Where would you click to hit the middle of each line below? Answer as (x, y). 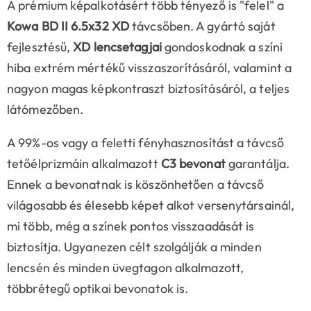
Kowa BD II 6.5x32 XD (68, 26)
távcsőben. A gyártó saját (202, 26)
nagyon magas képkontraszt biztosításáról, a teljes (149, 89)
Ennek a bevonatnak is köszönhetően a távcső (136, 185)
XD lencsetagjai (119, 47)
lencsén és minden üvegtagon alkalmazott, (126, 268)
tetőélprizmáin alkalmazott (84, 164)
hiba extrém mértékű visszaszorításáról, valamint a (150, 68)
